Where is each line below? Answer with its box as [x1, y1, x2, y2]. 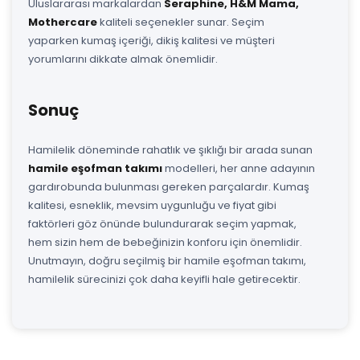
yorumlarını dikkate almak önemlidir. [28, 51, 218, 67]
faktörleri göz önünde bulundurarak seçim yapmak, [28, 215, 297, 231]
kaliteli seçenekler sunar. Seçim [97, 14, 264, 30]
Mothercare [28, 14, 97, 30]
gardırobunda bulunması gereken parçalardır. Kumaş [28, 178, 309, 194]
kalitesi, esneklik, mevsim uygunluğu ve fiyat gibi [28, 197, 276, 213]
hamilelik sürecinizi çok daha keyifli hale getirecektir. [28, 271, 301, 287]
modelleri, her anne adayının [162, 160, 315, 176]
